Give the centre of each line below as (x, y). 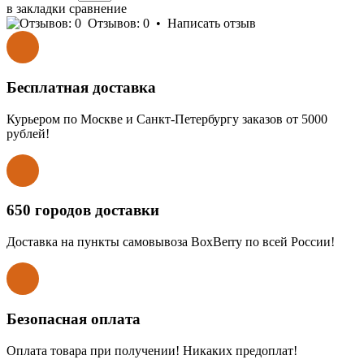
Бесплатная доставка (81, 87)
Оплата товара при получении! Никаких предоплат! (152, 350)
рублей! (28, 133)
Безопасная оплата (74, 318)
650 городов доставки (83, 210)
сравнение (98, 9)
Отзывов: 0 (119, 24)
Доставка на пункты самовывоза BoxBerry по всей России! (171, 242)
